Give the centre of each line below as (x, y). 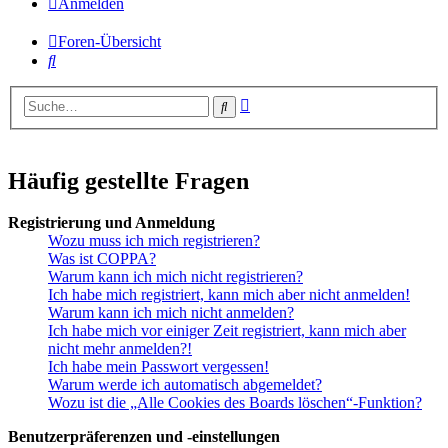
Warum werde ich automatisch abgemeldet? (185, 385)
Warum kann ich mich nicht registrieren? (175, 277)
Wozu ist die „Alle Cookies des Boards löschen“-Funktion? (235, 403)
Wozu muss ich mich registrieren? (154, 241)
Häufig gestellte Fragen (128, 180)
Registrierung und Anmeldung (111, 223)
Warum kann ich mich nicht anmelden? (171, 313)
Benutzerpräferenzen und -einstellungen (144, 437)
